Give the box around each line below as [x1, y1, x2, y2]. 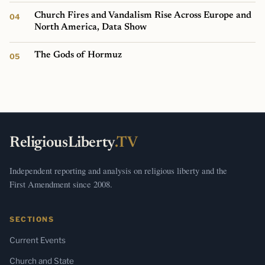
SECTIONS [9, 215, 54, 224]
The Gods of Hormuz [34, 50, 122, 60]
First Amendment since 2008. [9, 177, 112, 190]
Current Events [9, 235, 66, 245]
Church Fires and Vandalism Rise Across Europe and [34, 10, 252, 20]
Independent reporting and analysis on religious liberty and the [9, 164, 227, 176]
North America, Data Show [34, 22, 147, 32]
